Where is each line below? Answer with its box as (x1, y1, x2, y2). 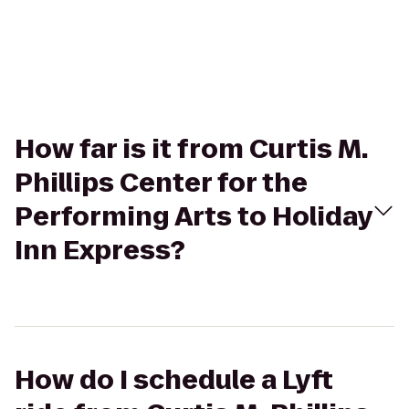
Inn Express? (15, 233, 185, 268)
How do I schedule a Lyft (15, 362, 333, 398)
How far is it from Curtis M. (15, 131, 368, 167)
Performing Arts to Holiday (15, 199, 372, 235)
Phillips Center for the (15, 165, 308, 201)
